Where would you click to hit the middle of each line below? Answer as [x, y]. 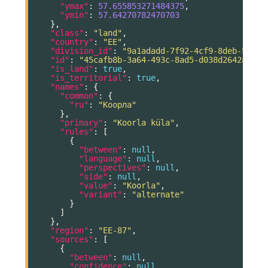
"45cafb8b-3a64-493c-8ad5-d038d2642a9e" [170, 60]
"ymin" [74, 15]
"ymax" [74, 6]
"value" [96, 186]
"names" [67, 87]
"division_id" [81, 51]
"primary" [81, 123]
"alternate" [158, 195]
